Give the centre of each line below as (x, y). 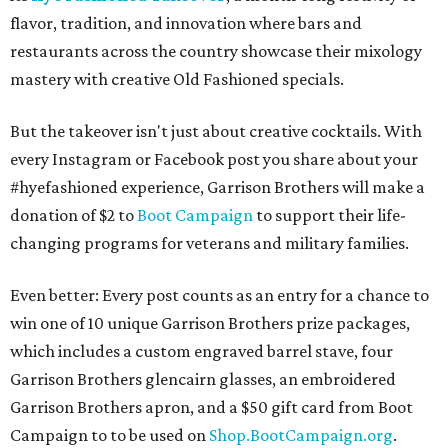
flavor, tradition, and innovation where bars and (186, 23)
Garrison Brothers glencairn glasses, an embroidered (203, 379)
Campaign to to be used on (109, 435)
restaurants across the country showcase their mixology (216, 51)
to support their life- (329, 215)
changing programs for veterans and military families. (209, 243)
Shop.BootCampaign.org (301, 435)
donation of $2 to (73, 215)
